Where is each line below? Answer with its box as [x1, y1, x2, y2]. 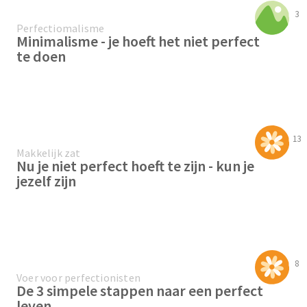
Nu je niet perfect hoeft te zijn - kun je [16, 156, 254, 176]
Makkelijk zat [16, 146, 81, 160]
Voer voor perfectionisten [16, 271, 140, 285]
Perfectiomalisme [16, 21, 105, 36]
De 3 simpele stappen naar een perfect [16, 281, 263, 301]
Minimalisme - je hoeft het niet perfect [16, 32, 260, 51]
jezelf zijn [16, 171, 76, 191]
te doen [16, 47, 66, 66]
